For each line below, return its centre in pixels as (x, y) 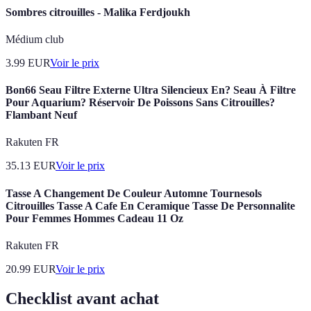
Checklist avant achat (82, 298)
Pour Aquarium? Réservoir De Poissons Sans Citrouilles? (140, 103)
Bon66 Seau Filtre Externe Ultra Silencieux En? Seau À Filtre (151, 90)
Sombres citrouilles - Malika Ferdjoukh (98, 12)
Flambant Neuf (41, 115)
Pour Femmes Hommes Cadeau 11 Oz (94, 218)
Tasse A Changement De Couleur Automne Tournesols (134, 193)
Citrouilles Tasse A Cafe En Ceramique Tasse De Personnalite (150, 205)
